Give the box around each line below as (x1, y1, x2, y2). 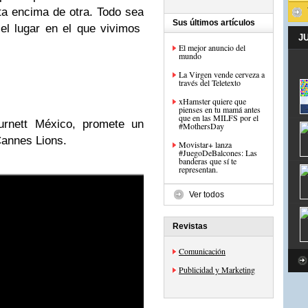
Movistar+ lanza (179, 139, 232, 150)
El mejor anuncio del (179, 42, 245, 53)
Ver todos (189, 190, 224, 199)
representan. (179, 164, 218, 175)
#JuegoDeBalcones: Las (179, 147, 257, 158)
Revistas (173, 221, 208, 231)
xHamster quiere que (179, 96, 246, 107)
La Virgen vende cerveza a (179, 69, 265, 80)
